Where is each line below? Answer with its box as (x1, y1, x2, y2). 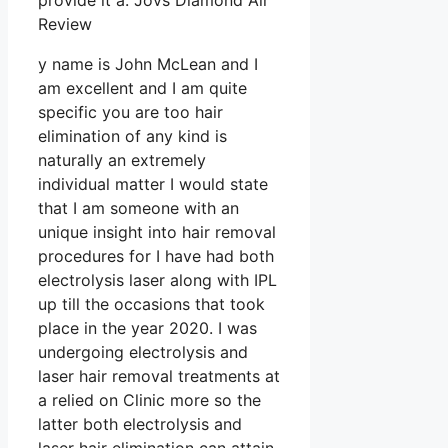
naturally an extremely (38, 150, 206, 171)
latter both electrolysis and (38, 414, 242, 435)
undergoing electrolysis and (38, 342, 248, 363)
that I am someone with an (38, 198, 239, 219)
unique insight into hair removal (38, 222, 276, 243)
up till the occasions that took (38, 294, 265, 315)
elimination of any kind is (38, 126, 227, 147)
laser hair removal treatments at (38, 366, 280, 387)
